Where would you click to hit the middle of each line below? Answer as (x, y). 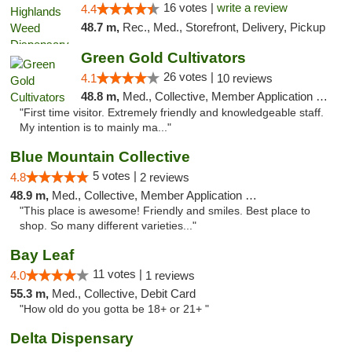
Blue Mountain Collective (100, 157)
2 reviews (165, 177)
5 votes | (116, 176)
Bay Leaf (42, 255)
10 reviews (244, 78)
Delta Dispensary (72, 338)
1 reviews (170, 275)
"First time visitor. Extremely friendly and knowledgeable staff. (172, 113)
